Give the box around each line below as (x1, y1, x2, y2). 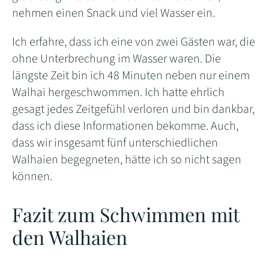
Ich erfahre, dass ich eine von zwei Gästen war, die (12, 33, 255, 50)
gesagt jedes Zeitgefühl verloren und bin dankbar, (12, 100, 255, 118)
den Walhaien (12, 223, 127, 250)
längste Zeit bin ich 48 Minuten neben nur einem (12, 67, 250, 84)
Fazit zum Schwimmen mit (12, 201, 239, 227)
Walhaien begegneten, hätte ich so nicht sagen (12, 151, 241, 168)
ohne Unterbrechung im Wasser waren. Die (12, 50, 221, 67)
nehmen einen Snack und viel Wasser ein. (12, 4, 215, 22)
